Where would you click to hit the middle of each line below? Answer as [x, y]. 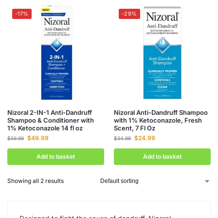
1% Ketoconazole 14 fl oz [45, 128]
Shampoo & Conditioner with [51, 120]
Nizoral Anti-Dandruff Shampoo [161, 112]
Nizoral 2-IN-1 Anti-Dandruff [50, 112]
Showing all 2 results [36, 181]
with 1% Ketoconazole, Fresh [158, 120]
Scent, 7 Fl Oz [135, 128]
